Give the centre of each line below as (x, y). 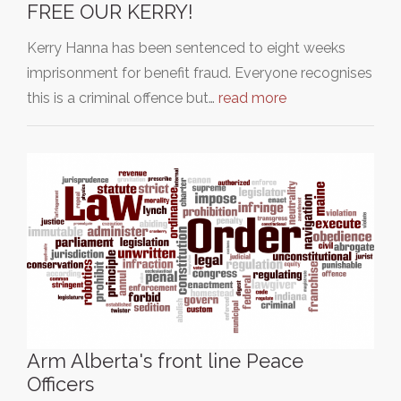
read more (252, 98)
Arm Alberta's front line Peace (165, 360)
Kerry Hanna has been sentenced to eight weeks (186, 48)
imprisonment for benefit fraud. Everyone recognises (200, 73)
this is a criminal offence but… (123, 98)
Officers (60, 384)
